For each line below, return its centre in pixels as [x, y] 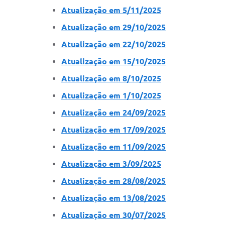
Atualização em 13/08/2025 [114, 198]
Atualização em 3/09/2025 [111, 163]
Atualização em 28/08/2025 [114, 181]
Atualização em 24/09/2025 [114, 112]
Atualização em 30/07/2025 [114, 215]
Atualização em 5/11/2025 [111, 10]
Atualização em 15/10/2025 [114, 61]
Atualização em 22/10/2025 [114, 44]
